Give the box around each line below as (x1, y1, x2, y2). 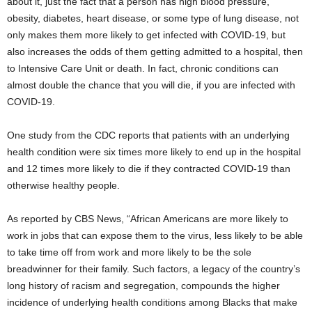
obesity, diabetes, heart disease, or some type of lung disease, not (7, 13, 299, 24)
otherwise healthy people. (7, 180, 120, 192)
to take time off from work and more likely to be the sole (7, 247, 251, 258)
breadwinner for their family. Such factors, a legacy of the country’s (7, 263, 300, 275)
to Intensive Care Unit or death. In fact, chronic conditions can (7, 63, 279, 75)
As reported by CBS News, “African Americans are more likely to (7, 213, 288, 225)
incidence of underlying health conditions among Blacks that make (7, 297, 297, 309)
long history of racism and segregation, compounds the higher (7, 280, 280, 292)
